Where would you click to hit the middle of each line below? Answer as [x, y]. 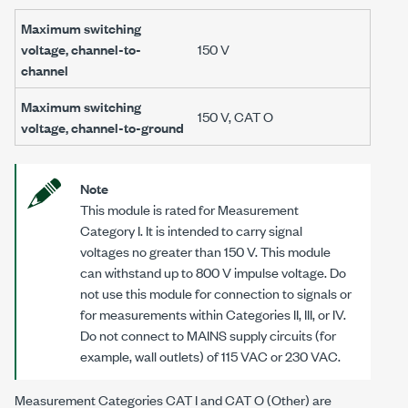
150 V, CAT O [235, 117]
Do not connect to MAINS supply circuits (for [208, 335]
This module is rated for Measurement [189, 209]
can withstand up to [138, 272]
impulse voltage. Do [289, 272]
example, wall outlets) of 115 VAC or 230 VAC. [210, 356]
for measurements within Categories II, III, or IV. [213, 314]
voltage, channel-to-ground [102, 127]
